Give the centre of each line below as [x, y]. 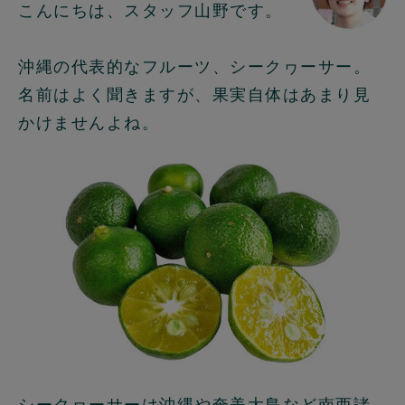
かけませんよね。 [89, 123]
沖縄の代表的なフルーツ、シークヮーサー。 [194, 67]
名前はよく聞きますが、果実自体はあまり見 [194, 95]
